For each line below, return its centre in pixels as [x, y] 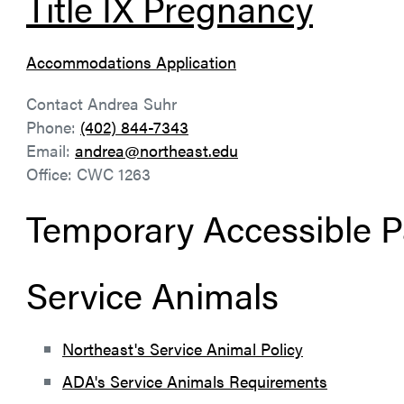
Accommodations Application [131, 62]
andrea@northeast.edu [156, 150]
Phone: [53, 127]
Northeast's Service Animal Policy [183, 349]
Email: [50, 150]
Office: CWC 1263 [88, 174]
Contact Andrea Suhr [101, 103]
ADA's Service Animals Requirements [195, 381]
